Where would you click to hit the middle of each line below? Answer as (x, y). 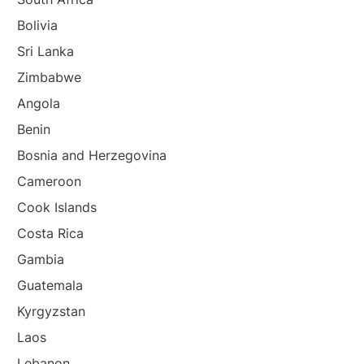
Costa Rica (50, 233)
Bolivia (37, 25)
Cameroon (49, 181)
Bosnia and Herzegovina (91, 155)
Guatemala (50, 285)
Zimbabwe (49, 77)
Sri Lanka (45, 51)
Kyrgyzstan (51, 311)
